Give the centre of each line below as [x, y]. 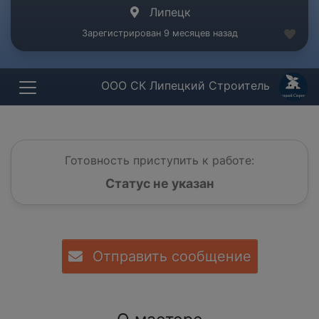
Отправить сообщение [169, 257]
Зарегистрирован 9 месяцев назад [159, 33]
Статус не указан [159, 184]
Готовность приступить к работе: [159, 161]
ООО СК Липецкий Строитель [187, 86]
